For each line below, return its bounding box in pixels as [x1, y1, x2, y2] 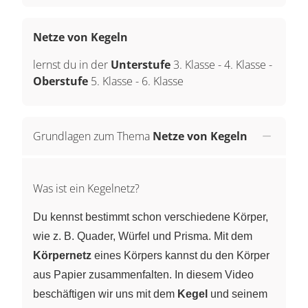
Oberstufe [33, 73, 91, 89]
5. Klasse [91, 73, 133, 89]
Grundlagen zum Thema [33, 128, 150, 144]
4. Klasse [224, 56, 266, 72]
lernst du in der [33, 56, 111, 72]
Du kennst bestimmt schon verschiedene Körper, [33, 210, 268, 223]
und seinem [208, 287, 267, 300]
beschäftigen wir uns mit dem [33, 287, 177, 300]
